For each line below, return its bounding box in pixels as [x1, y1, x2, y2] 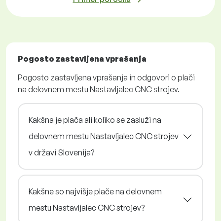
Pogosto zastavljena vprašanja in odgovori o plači [18, 73, 195, 83]
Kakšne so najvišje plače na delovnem [29, 186, 162, 197]
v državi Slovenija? [29, 147, 94, 158]
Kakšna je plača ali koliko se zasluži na [29, 115, 161, 125]
